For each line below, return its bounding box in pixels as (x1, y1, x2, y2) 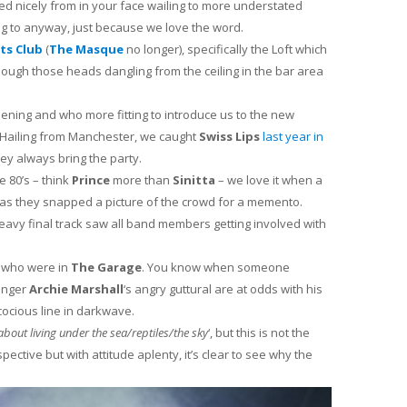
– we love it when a (215, 171, 323, 188)
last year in (263, 127, 323, 144)
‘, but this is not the (208, 323, 310, 341)
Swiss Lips (199, 127, 260, 144)
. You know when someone (142, 258, 290, 275)
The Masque (49, 40, 124, 57)
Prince (72, 171, 110, 188)
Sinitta (173, 171, 215, 188)
